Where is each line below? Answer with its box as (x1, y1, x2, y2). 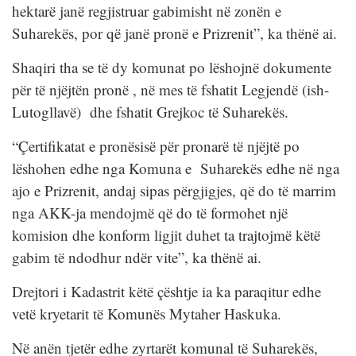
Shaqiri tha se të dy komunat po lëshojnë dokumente (12, 57, 331, 78)
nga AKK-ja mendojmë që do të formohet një (12, 203, 288, 223)
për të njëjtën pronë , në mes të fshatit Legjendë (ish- (12, 79, 329, 100)
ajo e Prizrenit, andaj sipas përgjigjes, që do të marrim (12, 180, 336, 201)
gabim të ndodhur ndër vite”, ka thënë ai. (12, 247, 261, 268)
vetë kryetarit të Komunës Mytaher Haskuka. (12, 304, 281, 324)
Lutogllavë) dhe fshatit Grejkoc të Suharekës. (12, 102, 288, 122)
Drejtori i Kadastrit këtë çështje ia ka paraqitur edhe (12, 281, 321, 302)
